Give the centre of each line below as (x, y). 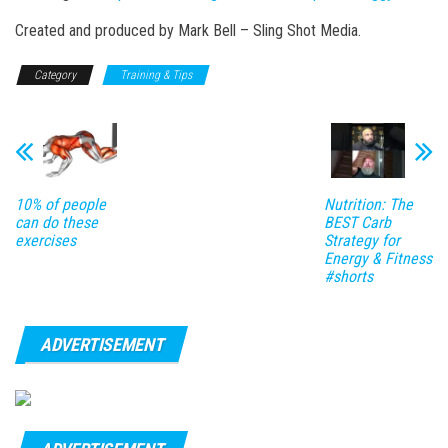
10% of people (60, 205)
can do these (56, 223)
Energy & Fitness (377, 259)
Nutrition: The (368, 205)
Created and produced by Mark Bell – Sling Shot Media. (188, 30)
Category (55, 74)
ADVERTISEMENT (102, 345)
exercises (45, 241)
